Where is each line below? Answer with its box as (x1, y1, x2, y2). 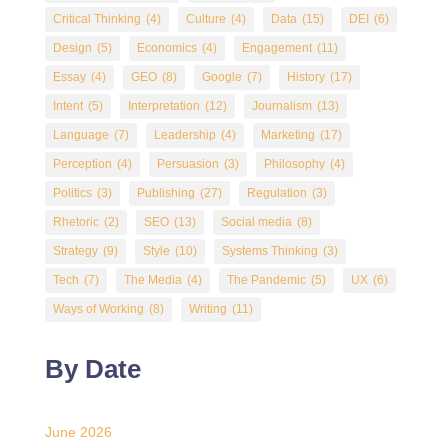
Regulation (246, 186, 307, 200)
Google (201, 70, 242, 84)
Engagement (241, 41, 312, 55)
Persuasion (156, 157, 219, 171)
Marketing (260, 128, 315, 142)
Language (52, 128, 109, 142)
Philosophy (263, 157, 325, 171)
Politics (52, 186, 92, 200)
